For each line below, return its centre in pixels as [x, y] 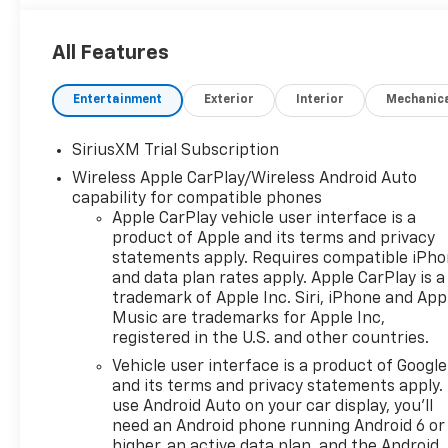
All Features [110, 53]
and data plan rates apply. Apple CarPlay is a [279, 279]
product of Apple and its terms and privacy [274, 239]
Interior [320, 100]
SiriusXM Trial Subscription [176, 151]
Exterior [229, 100]
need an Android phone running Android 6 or [279, 427]
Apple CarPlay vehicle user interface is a [264, 219]
